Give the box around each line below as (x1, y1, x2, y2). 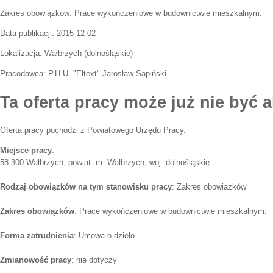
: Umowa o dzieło (74, 231, 135, 241)
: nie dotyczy (71, 255, 117, 265)
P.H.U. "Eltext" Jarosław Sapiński (48, 69, 166, 78)
